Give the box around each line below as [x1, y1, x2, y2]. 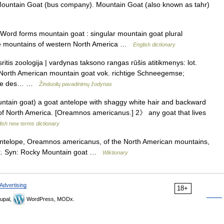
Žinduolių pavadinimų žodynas [39, 81, 112, 87]
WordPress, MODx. [25, 196, 74, 202]
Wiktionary [102, 149, 128, 155]
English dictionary [133, 41, 175, 47]
